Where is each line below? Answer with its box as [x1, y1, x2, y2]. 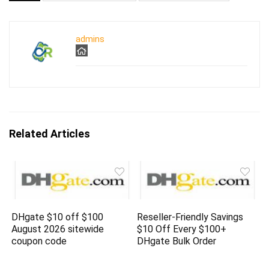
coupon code [11, 235, 67, 247]
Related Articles [9, 127, 90, 140]
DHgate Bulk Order [137, 235, 217, 247]
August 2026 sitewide [11, 223, 104, 235]
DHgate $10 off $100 [11, 211, 104, 223]
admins [76, 33, 104, 44]
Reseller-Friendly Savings [137, 211, 244, 223]
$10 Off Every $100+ [137, 223, 227, 235]
